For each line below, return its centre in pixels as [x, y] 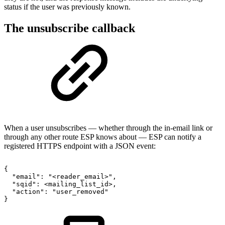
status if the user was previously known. [67, 7]
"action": [30, 191]
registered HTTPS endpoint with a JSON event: [80, 146]
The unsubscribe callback [70, 28]
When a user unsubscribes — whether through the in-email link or [108, 128]
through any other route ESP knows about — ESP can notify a [103, 137]
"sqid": [26, 184]
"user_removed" [80, 191]
